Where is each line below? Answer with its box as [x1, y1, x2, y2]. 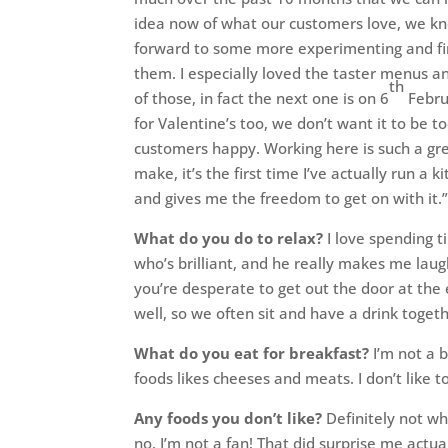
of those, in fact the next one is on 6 [134, 88, 390, 109]
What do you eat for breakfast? [134, 343, 370, 364]
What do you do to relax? [134, 228, 328, 249]
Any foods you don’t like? [134, 408, 323, 429]
